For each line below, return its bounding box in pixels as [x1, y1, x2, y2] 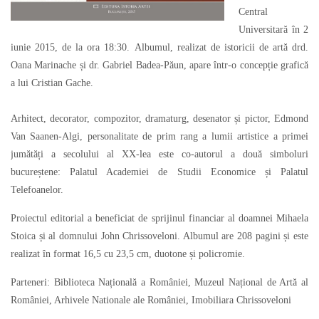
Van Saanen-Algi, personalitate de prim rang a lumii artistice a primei [11, 131, 308, 142]
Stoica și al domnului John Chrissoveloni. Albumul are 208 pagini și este [11, 231, 308, 241]
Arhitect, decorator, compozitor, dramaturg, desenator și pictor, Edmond [11, 113, 308, 124]
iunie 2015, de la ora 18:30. [11, 42, 135, 53]
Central [239, 6, 268, 17]
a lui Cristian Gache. [11, 78, 96, 88]
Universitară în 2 [239, 24, 308, 35]
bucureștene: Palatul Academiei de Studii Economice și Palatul [11, 167, 308, 177]
